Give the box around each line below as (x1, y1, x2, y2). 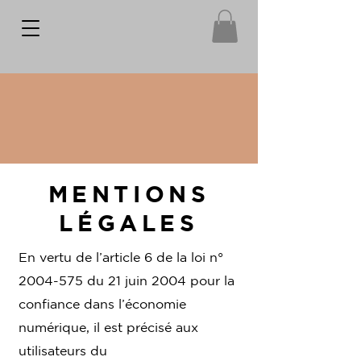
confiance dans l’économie (19, 296, 186, 311)
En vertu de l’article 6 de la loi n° (19, 249, 223, 264)
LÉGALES (59, 209, 199, 235)
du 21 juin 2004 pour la (83, 272, 234, 288)
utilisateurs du (19, 342, 107, 358)
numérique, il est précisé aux (19, 319, 198, 334)
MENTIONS (48, 180, 210, 206)
